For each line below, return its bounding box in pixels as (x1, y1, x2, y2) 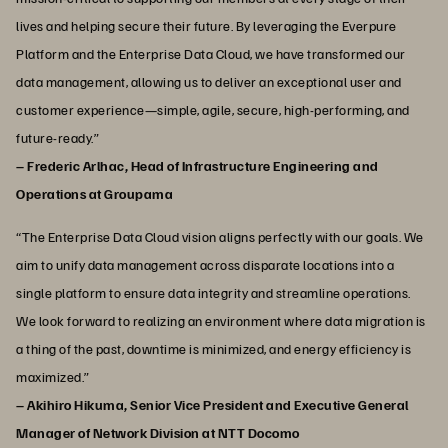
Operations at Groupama (16, 185, 173, 203)
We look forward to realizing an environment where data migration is (16, 312, 426, 330)
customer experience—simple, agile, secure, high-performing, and (16, 101, 410, 119)
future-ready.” (16, 129, 99, 147)
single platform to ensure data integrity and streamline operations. (16, 284, 411, 302)
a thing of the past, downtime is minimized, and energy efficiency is (16, 340, 411, 358)
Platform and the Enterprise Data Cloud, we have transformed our (16, 45, 406, 63)
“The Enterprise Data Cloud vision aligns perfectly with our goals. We (16, 228, 424, 246)
